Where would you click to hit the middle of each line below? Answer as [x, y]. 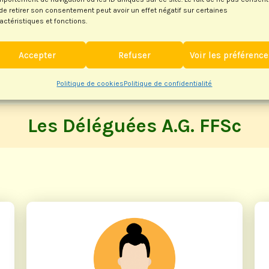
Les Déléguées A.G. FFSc [134, 126]
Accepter [37, 55]
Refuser [134, 55]
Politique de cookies [90, 83]
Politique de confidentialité [168, 83]
